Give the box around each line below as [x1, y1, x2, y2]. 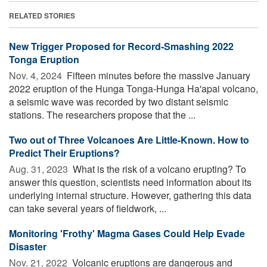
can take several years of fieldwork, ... [9, 201, 166, 215]
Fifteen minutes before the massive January [64, 68, 250, 82]
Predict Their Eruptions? [9, 145, 120, 160]
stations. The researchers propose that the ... [9, 107, 195, 122]
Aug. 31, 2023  [9, 162, 70, 176]
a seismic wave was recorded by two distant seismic [9, 94, 228, 108]
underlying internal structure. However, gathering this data [9, 188, 252, 202]
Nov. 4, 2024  [9, 68, 64, 82]
